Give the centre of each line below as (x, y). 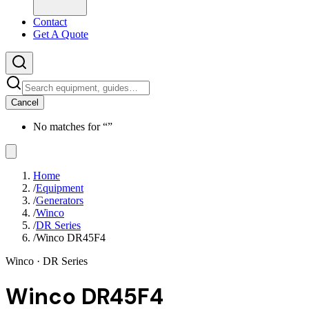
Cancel (25, 102)
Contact (50, 22)
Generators (60, 200)
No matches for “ (70, 127)
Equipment (60, 188)
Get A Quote (61, 34)
